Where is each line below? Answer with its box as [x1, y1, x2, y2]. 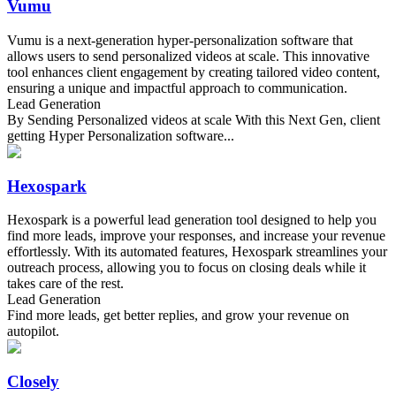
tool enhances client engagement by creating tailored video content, [7, 64, 380, 80]
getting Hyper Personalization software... [7, 127, 234, 143]
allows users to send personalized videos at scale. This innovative [7, 48, 369, 64]
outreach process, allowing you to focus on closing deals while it [7, 260, 366, 276]
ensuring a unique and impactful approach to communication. [7, 80, 347, 95]
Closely [7, 371, 59, 391]
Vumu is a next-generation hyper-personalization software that [7, 32, 353, 48]
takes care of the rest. [7, 276, 124, 292]
